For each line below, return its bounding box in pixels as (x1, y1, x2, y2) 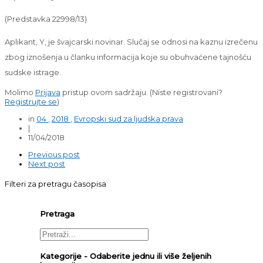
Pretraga (40, 209, 75, 219)
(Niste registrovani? (150, 87, 222, 97)
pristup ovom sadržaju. (60, 87, 150, 97)
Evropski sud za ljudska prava (74, 113, 183, 123)
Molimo (5, 87, 35, 97)
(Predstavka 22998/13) (5, 14, 87, 23)
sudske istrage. (5, 67, 61, 77)
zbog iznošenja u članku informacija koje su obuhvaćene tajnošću (5, 52, 251, 62)
